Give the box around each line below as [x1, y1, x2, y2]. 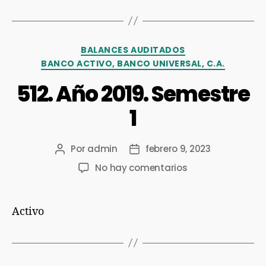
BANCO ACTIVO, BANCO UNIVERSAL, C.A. [41, 58, 225, 70]
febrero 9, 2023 [145, 142, 211, 155]
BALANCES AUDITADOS [81, 43, 185, 56]
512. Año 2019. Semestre [16, 78, 250, 109]
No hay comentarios [95, 161, 188, 174]
